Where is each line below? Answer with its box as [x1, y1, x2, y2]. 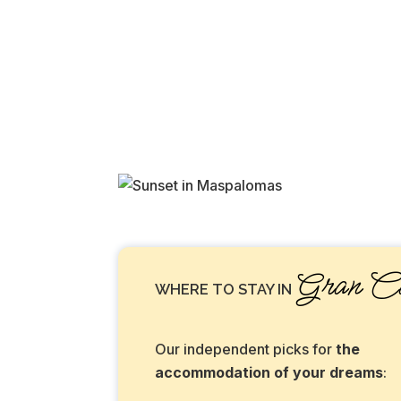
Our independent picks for [155, 340, 336, 359]
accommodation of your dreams [155, 363, 383, 382]
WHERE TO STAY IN [155, 280, 295, 299]
